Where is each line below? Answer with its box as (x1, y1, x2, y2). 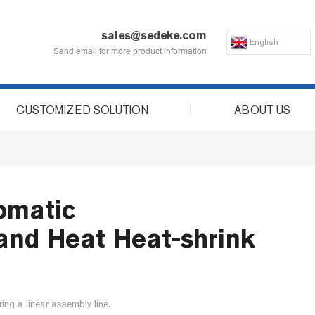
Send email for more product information (53, 46, 207, 56)
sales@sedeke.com (101, 28, 207, 42)
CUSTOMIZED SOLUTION (16, 103, 149, 117)
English (250, 37, 279, 47)
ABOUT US (233, 103, 290, 117)
